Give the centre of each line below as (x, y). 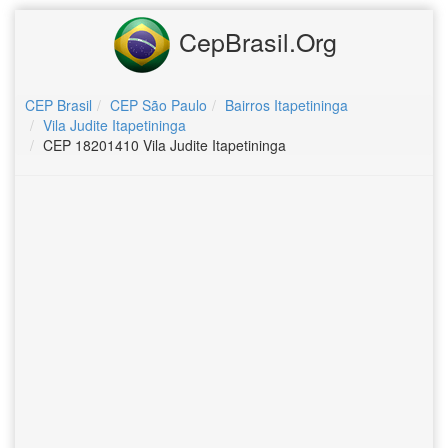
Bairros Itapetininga (286, 105)
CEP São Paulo (158, 105)
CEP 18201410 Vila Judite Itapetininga (164, 145)
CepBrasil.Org (254, 40)
